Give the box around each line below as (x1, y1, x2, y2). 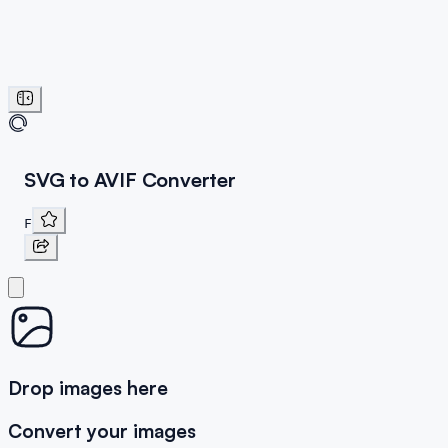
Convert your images (8, 419, 196, 443)
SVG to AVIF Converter (24, 167, 236, 193)
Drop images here (8, 375, 168, 399)
